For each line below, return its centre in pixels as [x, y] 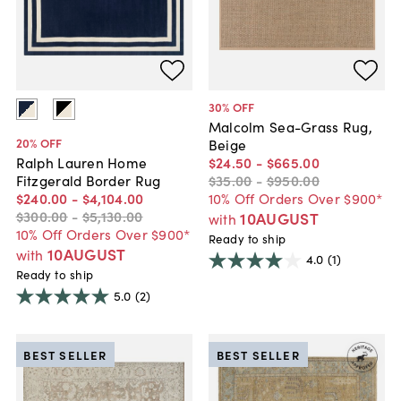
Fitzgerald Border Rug [88, 180]
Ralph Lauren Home [81, 162]
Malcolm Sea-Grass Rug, [290, 127]
